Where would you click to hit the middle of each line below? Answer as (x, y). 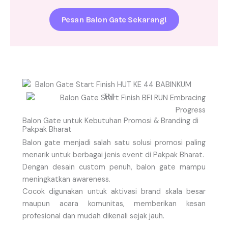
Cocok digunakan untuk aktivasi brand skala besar (114, 191)
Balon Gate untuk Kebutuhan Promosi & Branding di (110, 121)
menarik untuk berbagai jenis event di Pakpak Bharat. (113, 155)
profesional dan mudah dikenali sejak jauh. (93, 216)
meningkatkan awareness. (66, 179)
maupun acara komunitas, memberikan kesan (114, 204)
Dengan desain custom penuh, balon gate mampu (114, 167)
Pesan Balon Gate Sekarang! (114, 19)
